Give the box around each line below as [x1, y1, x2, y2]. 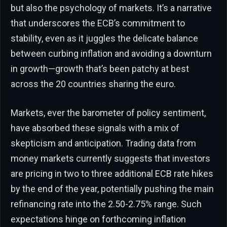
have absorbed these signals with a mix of [11, 123, 179, 134]
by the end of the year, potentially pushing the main [11, 183, 214, 195]
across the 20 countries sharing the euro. [11, 78, 176, 89]
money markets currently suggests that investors [11, 153, 210, 164]
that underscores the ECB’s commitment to [11, 17, 185, 28]
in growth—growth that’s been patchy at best [11, 63, 189, 74]
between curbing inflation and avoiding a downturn [11, 48, 212, 59]
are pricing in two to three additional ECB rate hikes [11, 168, 213, 179]
